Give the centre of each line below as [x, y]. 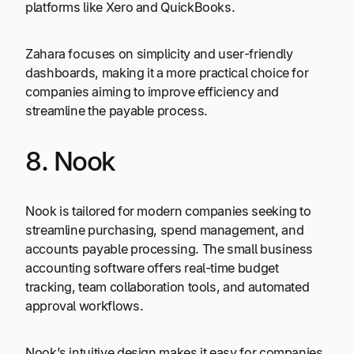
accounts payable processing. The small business [169, 249]
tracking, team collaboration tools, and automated [168, 287]
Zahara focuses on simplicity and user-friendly [159, 53]
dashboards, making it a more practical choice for [167, 72]
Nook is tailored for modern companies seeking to [168, 211]
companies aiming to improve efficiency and [152, 91]
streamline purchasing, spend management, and [165, 230]
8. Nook [70, 162]
